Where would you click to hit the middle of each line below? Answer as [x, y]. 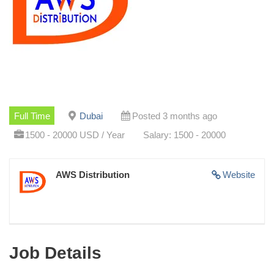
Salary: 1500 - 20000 [184, 135]
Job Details [55, 253]
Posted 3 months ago [174, 116]
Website [239, 174]
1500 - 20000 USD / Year [75, 135]
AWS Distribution [93, 174]
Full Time [32, 116]
